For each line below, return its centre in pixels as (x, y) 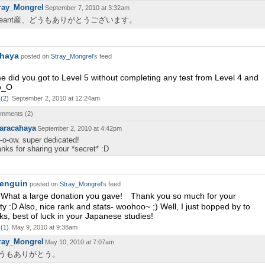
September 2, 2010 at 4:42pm (80, 128)
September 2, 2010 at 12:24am (56, 98)
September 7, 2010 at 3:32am (87, 8)
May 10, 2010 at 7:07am (80, 242)
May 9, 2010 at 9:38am (45, 227)
